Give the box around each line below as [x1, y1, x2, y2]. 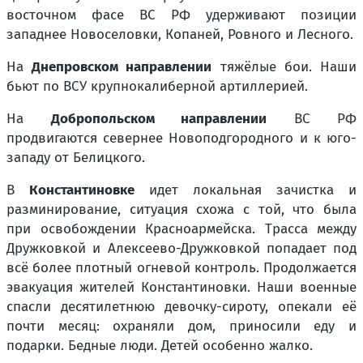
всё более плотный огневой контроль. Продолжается [6, 259, 357, 277]
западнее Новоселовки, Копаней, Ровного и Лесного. [6, 26, 353, 44]
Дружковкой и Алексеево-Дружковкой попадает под [6, 240, 357, 258]
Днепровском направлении [32, 58, 212, 76]
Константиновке [29, 181, 135, 199]
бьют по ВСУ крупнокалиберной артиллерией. [6, 78, 308, 96]
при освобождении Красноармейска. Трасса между [6, 220, 357, 238]
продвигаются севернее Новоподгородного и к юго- [6, 130, 357, 147]
